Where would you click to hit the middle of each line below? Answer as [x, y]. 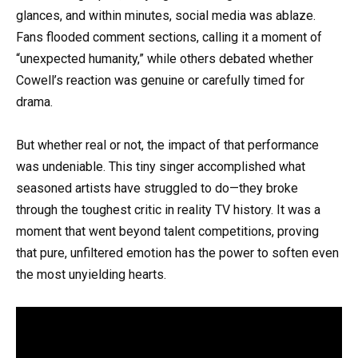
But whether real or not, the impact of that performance [167, 145]
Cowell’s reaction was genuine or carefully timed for [160, 80]
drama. [34, 101]
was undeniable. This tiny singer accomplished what [161, 166]
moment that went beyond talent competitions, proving [167, 231]
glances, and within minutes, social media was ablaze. [166, 15]
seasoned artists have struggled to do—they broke [157, 188]
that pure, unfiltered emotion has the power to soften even [177, 253]
